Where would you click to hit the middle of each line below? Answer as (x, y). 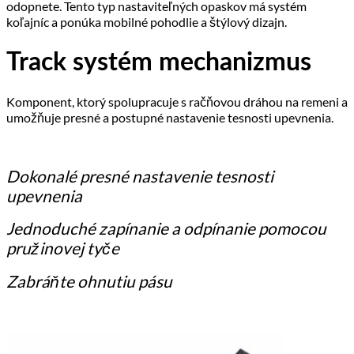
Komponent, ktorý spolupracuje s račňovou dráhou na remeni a (177, 101)
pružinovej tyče (63, 247)
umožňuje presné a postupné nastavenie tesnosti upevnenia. (170, 117)
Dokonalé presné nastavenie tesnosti (140, 175)
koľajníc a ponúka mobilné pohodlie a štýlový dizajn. (147, 22)
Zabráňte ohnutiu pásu (89, 281)
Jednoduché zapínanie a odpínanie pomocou (166, 228)
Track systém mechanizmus (159, 62)
